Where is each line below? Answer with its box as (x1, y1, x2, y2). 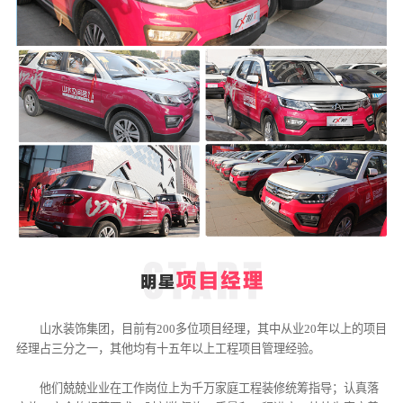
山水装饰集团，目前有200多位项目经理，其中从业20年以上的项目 (39, 321, 387, 336)
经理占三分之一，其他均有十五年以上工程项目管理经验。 (15, 341, 320, 355)
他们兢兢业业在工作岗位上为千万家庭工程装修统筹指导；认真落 (39, 381, 379, 395)
